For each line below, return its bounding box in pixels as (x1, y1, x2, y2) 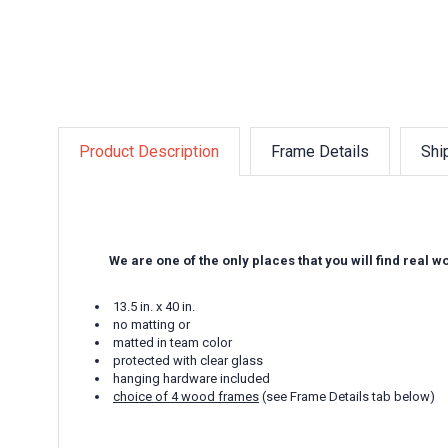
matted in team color (113, 334, 233, 350)
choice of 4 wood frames (113, 388, 260, 404)
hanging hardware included (113, 370, 271, 386)
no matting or (113, 316, 191, 332)
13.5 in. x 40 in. (113, 298, 196, 314)
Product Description (79, 141, 219, 161)
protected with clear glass (113, 352, 264, 368)
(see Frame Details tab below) (259, 388, 436, 404)
